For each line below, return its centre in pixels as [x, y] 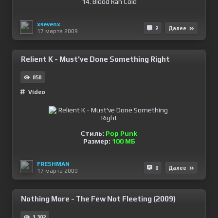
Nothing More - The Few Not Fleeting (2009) [98, 199]
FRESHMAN [53, 164]
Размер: [97, 141]
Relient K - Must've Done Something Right [95, 59]
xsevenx [49, 24]
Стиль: [93, 133]
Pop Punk [121, 133]
